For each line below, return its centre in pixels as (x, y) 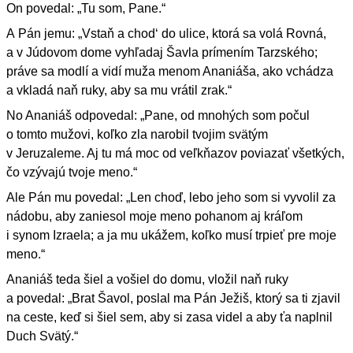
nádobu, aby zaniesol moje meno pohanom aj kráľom (154, 217)
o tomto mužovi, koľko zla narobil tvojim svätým (137, 135)
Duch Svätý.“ (42, 336)
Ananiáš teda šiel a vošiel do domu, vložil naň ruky (147, 280)
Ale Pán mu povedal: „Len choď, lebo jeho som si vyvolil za (171, 198)
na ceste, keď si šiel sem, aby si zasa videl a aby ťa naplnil (169, 318)
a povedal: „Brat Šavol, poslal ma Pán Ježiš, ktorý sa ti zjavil (173, 299)
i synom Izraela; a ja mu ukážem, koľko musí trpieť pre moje (171, 236)
